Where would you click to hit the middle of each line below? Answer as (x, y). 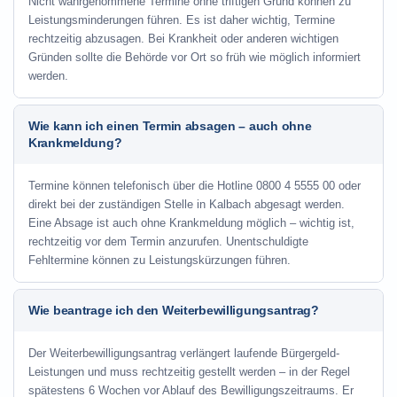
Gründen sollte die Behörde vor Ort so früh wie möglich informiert (195, 57)
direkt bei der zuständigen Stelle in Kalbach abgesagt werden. (187, 204)
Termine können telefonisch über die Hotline (142, 186)
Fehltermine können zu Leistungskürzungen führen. (160, 260)
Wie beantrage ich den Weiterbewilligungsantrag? (174, 310)
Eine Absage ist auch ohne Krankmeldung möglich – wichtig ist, (191, 223)
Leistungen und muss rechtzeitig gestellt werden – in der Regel (189, 372)
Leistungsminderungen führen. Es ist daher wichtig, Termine (182, 20)
